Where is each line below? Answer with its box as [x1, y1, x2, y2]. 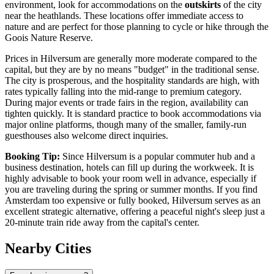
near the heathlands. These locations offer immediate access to [5, 10, 243, 21]
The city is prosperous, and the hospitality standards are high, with [5, 75, 259, 86]
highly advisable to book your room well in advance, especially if [5, 172, 256, 183]
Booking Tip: [5, 150, 60, 161]
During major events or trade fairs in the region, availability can [5, 97, 248, 108]
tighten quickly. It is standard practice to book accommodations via [5, 108, 261, 119]
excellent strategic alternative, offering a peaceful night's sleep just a [5, 206, 265, 217]
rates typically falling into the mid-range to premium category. [5, 86, 242, 97]
